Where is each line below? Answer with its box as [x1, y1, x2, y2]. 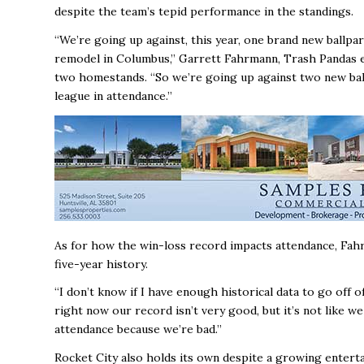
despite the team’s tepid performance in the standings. [54, 3, 353, 19]
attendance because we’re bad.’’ [54, 322, 222, 337]
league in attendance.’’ [54, 88, 172, 103]
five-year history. [54, 256, 148, 271]
